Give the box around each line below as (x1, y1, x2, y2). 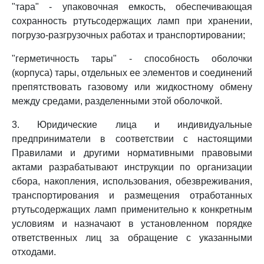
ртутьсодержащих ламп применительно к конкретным (12, 204, 252, 214)
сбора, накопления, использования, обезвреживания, (12, 176, 252, 186)
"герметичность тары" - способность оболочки (12, 54, 252, 64)
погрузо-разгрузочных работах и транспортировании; (12, 30, 245, 40)
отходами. (12, 247, 56, 257)
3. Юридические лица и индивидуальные (12, 120, 252, 130)
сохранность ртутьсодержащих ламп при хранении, (12, 16, 252, 26)
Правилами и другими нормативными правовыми (12, 148, 252, 158)
